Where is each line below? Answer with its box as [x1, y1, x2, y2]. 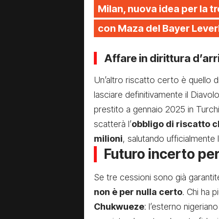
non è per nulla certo [94, 186, 182, 197]
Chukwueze [94, 201, 144, 212]
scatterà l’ [94, 118, 131, 129]
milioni [94, 133, 123, 144]
